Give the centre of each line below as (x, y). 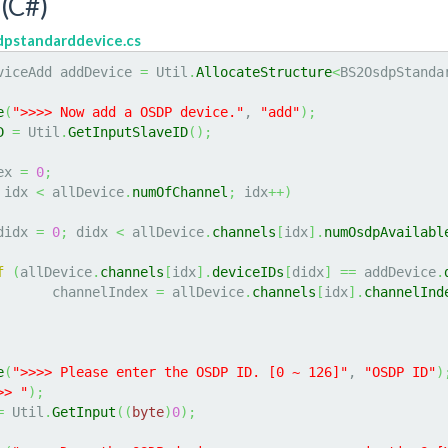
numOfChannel (180, 192)
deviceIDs (248, 272)
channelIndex (104, 292)
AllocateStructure (264, 72)
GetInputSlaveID (128, 132)
